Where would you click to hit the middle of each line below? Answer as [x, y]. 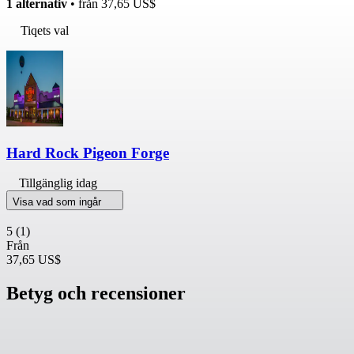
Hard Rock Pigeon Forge [88, 153]
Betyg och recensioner [96, 294]
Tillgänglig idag [58, 183]
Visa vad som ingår [58, 202]
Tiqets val [45, 30]
